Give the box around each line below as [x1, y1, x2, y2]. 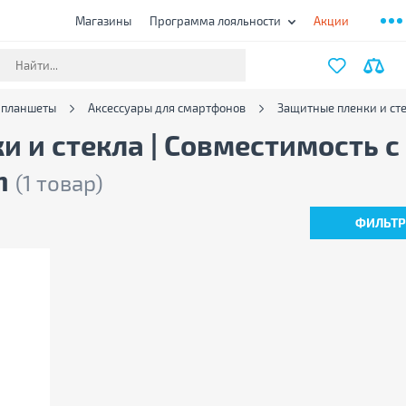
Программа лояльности [150, 13, 281, 28]
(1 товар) [14, 169, 103, 196]
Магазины [75, 13, 131, 28]
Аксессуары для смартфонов [87, 101, 246, 115]
